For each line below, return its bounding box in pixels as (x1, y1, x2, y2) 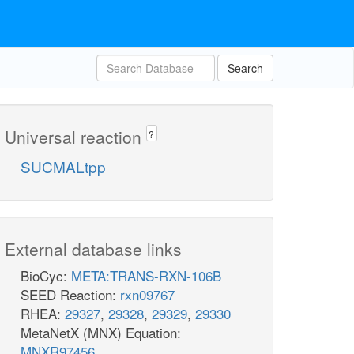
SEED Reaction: (21, 284, 120, 305)
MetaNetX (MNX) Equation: (21, 322, 181, 343)
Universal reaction (5, 125, 146, 149)
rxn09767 (120, 284, 175, 305)
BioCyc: (21, 265, 71, 286)
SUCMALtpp (21, 156, 106, 178)
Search (228, 60, 263, 76)
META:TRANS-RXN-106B (71, 265, 221, 286)
